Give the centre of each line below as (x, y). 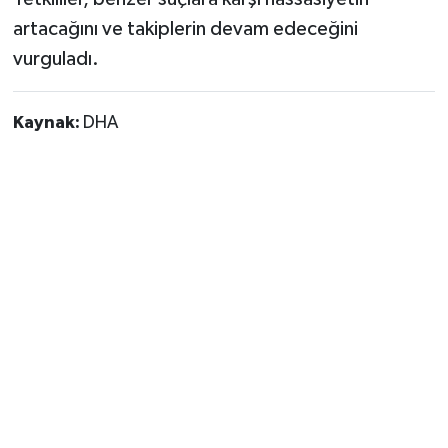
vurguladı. (55, 58)
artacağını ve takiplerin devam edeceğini (185, 28)
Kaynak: (47, 122)
